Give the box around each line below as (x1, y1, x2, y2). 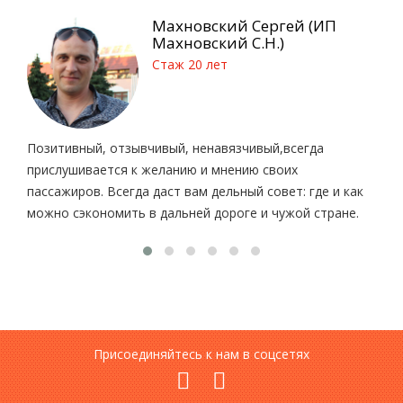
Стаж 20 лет (152, 56, 228, 73)
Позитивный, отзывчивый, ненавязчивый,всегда (27, 139, 324, 157)
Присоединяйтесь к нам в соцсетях (94, 345, 309, 363)
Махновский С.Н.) (152, 32, 285, 53)
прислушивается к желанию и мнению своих (27, 161, 298, 179)
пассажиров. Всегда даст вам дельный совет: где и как (27, 183, 363, 201)
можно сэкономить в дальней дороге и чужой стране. (27, 204, 359, 222)
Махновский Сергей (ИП (152, 15, 337, 36)
